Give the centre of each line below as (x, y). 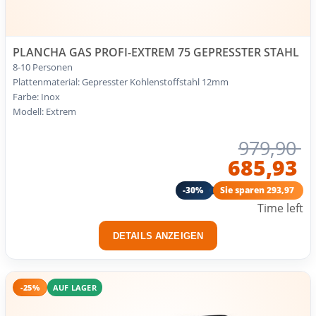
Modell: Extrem (44, 111)
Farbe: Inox (36, 96)
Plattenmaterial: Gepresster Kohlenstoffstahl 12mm (121, 81)
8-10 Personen (43, 67)
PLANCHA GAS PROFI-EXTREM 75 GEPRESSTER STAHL (156, 52)
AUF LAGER (74, 287)
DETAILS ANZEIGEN (158, 236)
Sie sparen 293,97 (258, 190)
